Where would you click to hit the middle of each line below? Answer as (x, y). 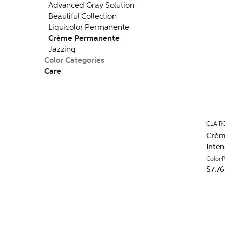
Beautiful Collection (82, 16)
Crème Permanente (84, 38)
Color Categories (74, 60)
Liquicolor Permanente (89, 27)
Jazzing (62, 49)
